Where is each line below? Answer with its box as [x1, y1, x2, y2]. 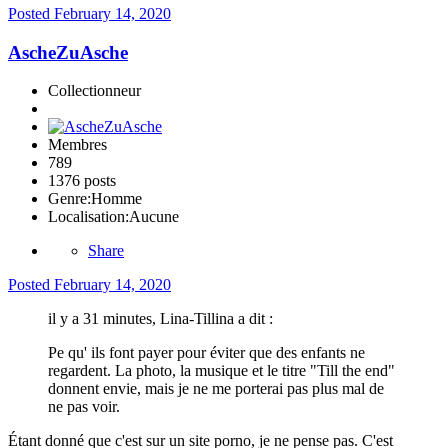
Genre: [48, 190, 91, 208]
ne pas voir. [48, 398, 120, 416]
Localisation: [48, 208, 129, 226]
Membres [48, 136, 107, 154]
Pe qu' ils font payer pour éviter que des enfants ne [48, 344, 365, 362]
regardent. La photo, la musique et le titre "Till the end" [48, 362, 395, 380]
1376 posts [48, 172, 116, 190]
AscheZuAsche [8, 41, 128, 63]
